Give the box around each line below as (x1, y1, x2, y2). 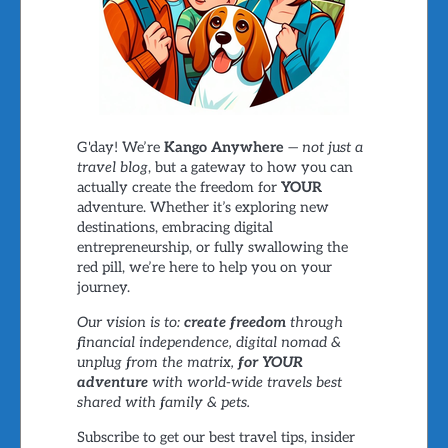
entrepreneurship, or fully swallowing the (76, 239, 348, 257)
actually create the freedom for (76, 179, 281, 197)
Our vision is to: (76, 314, 184, 332)
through (285, 314, 343, 332)
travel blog (76, 159, 148, 177)
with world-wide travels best (147, 374, 342, 392)
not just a (301, 139, 363, 157)
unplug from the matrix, (76, 354, 238, 372)
